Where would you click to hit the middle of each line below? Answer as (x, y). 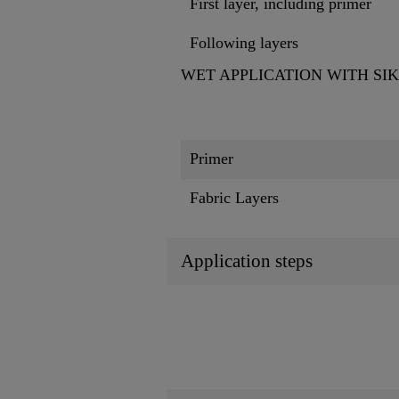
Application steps (247, 261)
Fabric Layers (234, 197)
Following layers (244, 42)
